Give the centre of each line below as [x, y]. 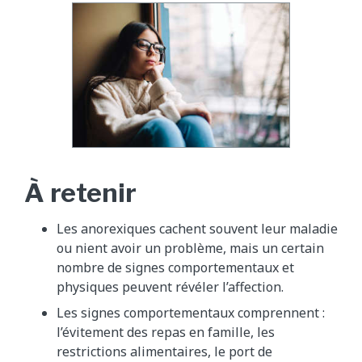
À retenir [80, 193]
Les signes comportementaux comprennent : [191, 313]
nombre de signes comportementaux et [175, 268]
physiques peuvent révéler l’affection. [170, 287]
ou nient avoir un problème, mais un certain [190, 248]
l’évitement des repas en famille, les [166, 333]
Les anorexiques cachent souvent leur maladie [197, 229]
